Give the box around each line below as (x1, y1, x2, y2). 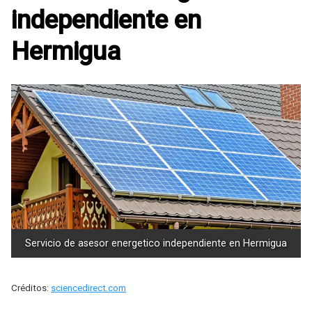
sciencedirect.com (51, 283, 126, 294)
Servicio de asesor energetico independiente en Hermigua (25, 237, 287, 250)
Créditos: (11, 283, 51, 294)
